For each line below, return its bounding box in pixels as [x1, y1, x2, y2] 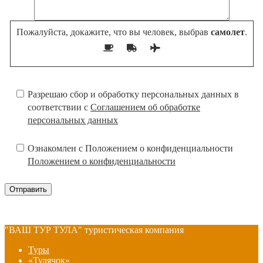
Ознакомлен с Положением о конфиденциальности [28, 143, 233, 153]
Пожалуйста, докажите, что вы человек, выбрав [16, 26, 208, 37]
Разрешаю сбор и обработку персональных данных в [28, 89, 239, 99]
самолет [208, 26, 245, 37]
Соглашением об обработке [90, 102, 200, 112]
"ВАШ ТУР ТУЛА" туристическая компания [5, 224, 184, 235]
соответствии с [28, 102, 90, 112]
